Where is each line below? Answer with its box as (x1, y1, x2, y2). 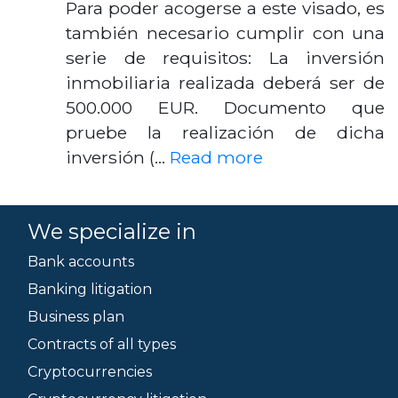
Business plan (28, 308, 124, 325)
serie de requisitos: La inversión (66, 47, 385, 68)
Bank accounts (28, 253, 134, 270)
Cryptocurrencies (28, 363, 152, 380)
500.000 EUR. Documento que (66, 97, 385, 118)
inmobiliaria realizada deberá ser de (66, 72, 385, 93)
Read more (170, 147, 263, 168)
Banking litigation (28, 281, 152, 298)
